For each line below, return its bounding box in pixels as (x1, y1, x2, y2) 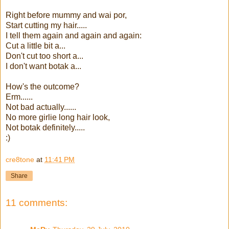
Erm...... (6, 92, 33, 101)
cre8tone (6, 155, 34, 164)
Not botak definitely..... (6, 123, 85, 132)
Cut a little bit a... (6, 41, 65, 50)
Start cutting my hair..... (6, 20, 87, 30)
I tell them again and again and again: (6, 31, 142, 40)
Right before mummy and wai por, (6, 10, 127, 19)
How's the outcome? (6, 82, 79, 91)
